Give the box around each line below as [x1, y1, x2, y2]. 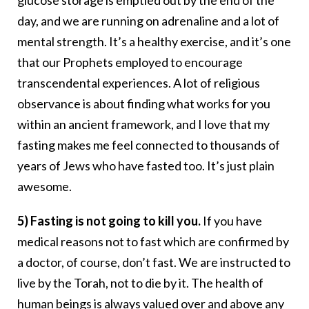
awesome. [17, 179, 72, 195]
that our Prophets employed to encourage [17, 54, 243, 70]
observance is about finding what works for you [17, 96, 270, 112]
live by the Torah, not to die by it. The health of [17, 275, 263, 291]
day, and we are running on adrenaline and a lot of [17, 13, 279, 29]
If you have [201, 213, 262, 229]
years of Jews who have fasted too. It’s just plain [17, 158, 275, 174]
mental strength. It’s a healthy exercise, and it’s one [17, 34, 291, 50]
